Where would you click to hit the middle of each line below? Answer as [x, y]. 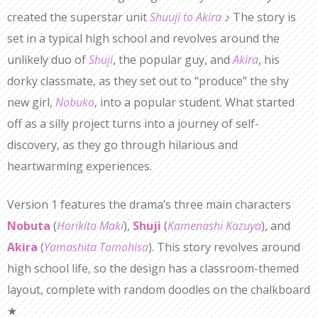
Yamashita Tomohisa [96, 247]
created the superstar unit [78, 17]
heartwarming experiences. [79, 166]
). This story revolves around [224, 247]
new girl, [31, 103]
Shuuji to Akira [186, 17]
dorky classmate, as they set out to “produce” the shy [148, 81]
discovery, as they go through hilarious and [122, 145]
